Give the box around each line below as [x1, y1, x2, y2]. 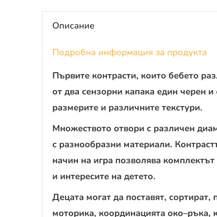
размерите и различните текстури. [52, 101, 202, 113]
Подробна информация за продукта [52, 46, 207, 58]
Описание [52, 19, 94, 31]
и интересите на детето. [52, 170, 155, 182]
